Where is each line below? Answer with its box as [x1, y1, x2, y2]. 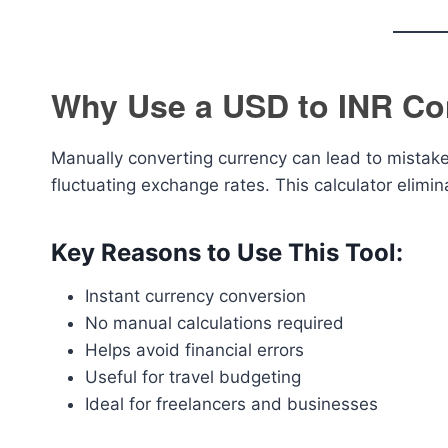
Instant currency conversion [85, 286, 306, 306]
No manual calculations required [85, 313, 344, 333]
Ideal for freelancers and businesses [85, 394, 378, 414]
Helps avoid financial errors [85, 340, 304, 360]
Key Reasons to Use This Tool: [51, 238, 403, 267]
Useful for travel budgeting [85, 367, 301, 387]
